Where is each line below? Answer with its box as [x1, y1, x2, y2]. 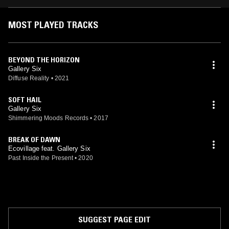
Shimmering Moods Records [8, 114, 89, 122]
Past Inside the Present [8, 154, 74, 162]
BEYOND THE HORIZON [8, 55, 80, 64]
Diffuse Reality [8, 75, 50, 82]
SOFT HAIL [8, 95, 41, 104]
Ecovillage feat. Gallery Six [8, 145, 90, 152]
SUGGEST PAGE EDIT [78, 214, 151, 224]
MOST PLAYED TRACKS [8, 19, 98, 31]
